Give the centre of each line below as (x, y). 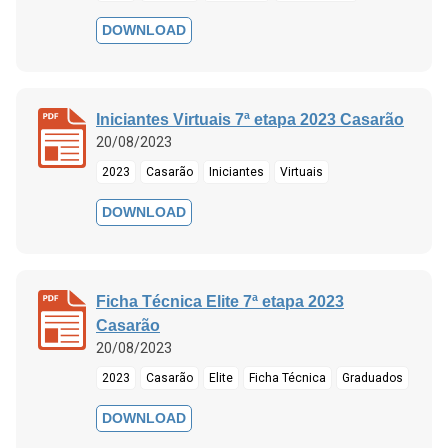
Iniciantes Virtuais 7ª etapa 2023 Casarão (250, 119)
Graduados (372, 377)
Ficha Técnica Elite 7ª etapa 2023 (220, 301)
